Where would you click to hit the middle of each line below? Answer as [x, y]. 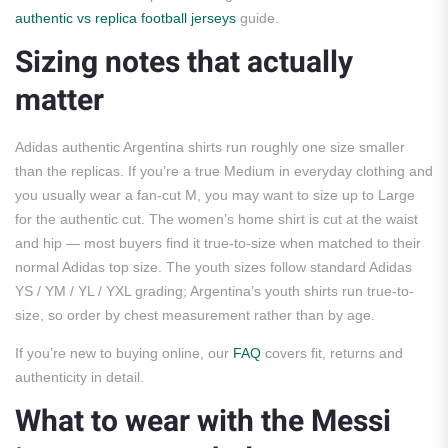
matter [59, 101]
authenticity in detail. [79, 377]
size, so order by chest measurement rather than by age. [195, 315]
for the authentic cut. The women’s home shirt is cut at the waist [216, 219]
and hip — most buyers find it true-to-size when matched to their [218, 243]
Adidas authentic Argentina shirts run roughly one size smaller [210, 147]
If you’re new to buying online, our [124, 353]
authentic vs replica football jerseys [125, 18]
